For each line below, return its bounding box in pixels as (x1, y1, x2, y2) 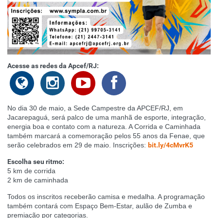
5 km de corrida (7, 166, 55, 175)
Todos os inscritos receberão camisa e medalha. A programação (7, 192, 205, 200)
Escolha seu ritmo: (7, 157, 64, 165)
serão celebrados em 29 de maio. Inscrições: (7, 141, 148, 149)
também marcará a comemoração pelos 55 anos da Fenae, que (7, 131, 205, 140)
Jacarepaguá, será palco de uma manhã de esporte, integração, (7, 113, 206, 121)
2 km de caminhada (7, 176, 68, 184)
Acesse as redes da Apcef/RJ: (7, 61, 99, 70)
